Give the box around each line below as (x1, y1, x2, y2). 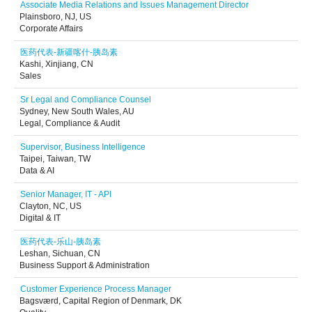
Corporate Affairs (19, 24, 83, 33)
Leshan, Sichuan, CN (19, 249, 100, 258)
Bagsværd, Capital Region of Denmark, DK (19, 296, 182, 306)
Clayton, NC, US (19, 201, 81, 211)
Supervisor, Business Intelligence (20, 142, 146, 152)
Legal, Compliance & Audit (19, 118, 120, 128)
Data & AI (19, 166, 54, 175)
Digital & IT (19, 213, 61, 223)
